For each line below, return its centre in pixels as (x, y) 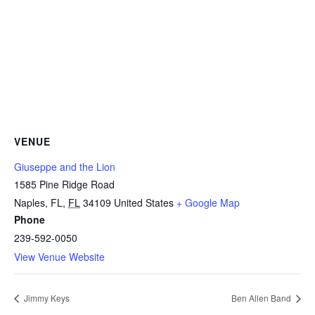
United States (144, 203)
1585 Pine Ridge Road (64, 185)
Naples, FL (38, 203)
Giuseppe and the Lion (65, 167)
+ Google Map (208, 203)
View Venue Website (59, 257)
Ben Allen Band (262, 298)
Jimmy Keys (46, 298)
